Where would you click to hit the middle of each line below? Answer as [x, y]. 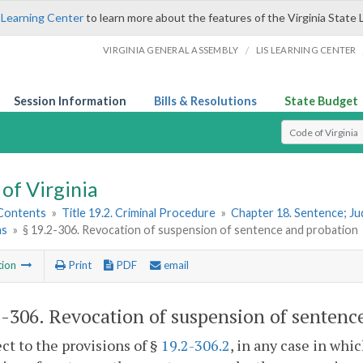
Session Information [70, 101]
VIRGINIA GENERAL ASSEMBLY [171, 50]
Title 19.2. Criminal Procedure [139, 213]
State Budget [321, 101]
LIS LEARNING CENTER [306, 50]
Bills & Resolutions [205, 101]
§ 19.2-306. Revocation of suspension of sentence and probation [191, 230]
